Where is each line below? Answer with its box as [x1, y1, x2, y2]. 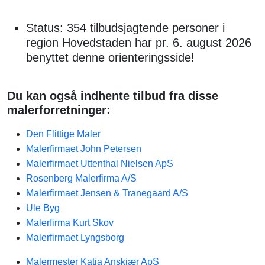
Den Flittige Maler [26, 129, 101, 139]
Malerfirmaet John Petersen [26, 144, 141, 154]
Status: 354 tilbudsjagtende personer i [26, 21, 225, 34]
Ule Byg [26, 203, 60, 213]
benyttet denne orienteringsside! [26, 51, 195, 64]
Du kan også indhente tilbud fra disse [7, 89, 218, 102]
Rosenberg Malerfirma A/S [26, 173, 137, 183]
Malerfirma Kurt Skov [26, 218, 114, 228]
